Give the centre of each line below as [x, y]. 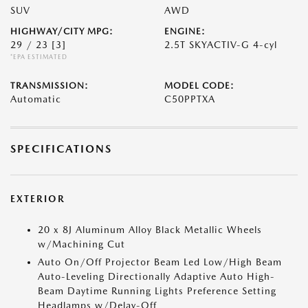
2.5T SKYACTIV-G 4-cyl [221, 45]
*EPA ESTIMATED [39, 57]
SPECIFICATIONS [61, 149]
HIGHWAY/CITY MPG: [62, 31]
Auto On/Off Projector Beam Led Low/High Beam [160, 262]
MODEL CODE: [199, 86]
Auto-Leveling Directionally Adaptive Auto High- [156, 276]
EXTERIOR [38, 199]
